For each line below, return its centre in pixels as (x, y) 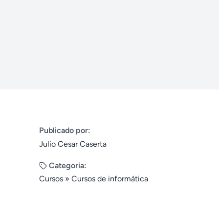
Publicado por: (65, 130)
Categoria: (68, 165)
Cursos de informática (110, 179)
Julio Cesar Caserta (73, 144)
